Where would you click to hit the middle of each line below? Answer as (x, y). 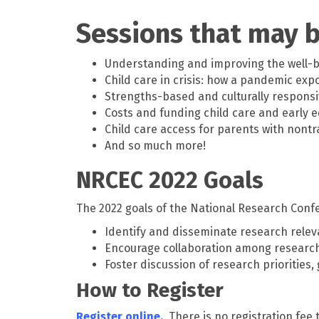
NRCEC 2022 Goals (170, 181)
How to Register (150, 291)
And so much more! (155, 146)
